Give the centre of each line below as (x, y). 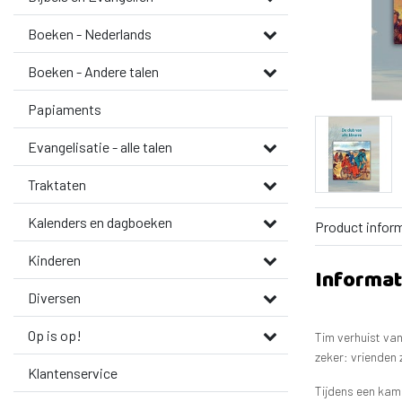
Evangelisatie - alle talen (100, 147)
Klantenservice (73, 373)
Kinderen (54, 260)
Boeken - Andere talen (93, 71)
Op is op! (55, 335)
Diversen (54, 297)
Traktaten (57, 184)
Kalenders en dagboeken (100, 222)
